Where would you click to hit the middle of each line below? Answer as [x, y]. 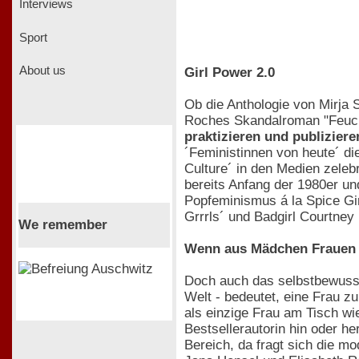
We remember [63, 224]
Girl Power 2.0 [230, 72]
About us [41, 71]
